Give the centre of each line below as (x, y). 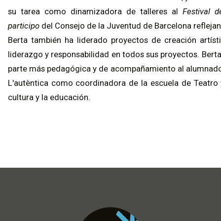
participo (23, 25)
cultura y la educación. (49, 97)
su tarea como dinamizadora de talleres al (95, 11)
